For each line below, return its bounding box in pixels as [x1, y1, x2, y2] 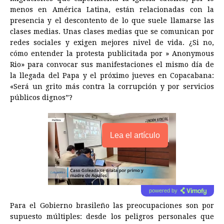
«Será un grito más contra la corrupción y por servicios [10, 82, 214, 90]
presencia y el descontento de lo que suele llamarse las [10, 16, 214, 24]
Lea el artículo [110, 131, 160, 139]
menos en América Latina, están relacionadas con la [10, 5, 214, 13]
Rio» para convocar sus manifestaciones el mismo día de [10, 60, 214, 68]
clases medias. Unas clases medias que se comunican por [10, 27, 214, 35]
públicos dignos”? [10, 93, 72, 101]
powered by [148, 187, 177, 193]
